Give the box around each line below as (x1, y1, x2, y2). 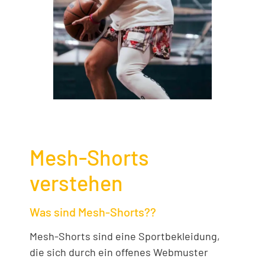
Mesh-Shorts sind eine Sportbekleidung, (30, 229, 220, 243)
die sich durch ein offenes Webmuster (30, 245, 208, 258)
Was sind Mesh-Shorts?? (30, 204, 156, 219)
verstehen (30, 169, 123, 195)
